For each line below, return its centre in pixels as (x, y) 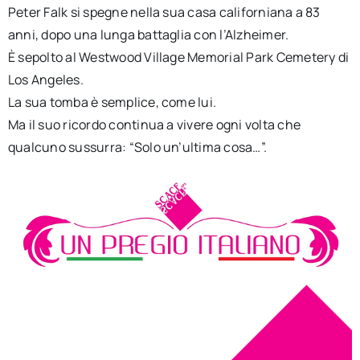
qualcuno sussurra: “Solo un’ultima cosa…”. (137, 147)
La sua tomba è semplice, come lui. (112, 102)
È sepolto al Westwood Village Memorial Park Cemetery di (178, 57)
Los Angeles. (45, 80)
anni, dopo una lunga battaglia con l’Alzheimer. (148, 35)
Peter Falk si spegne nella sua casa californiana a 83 (164, 12)
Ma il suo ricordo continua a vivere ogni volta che (154, 125)
